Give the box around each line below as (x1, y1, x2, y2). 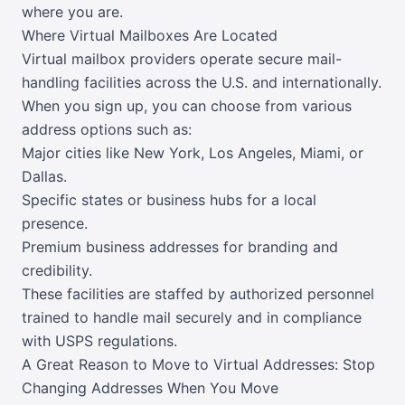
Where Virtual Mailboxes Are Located (22, 26, 278, 45)
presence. (22, 214, 88, 233)
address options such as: (22, 120, 192, 139)
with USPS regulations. (22, 332, 177, 351)
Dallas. (22, 167, 67, 186)
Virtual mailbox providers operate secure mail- (22, 50, 342, 69)
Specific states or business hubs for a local (22, 191, 316, 210)
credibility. (22, 261, 92, 280)
